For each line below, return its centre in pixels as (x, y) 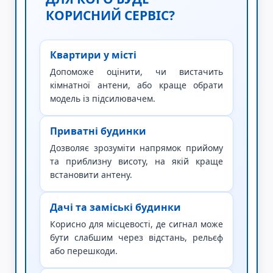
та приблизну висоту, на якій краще (136, 161)
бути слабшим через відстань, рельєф (136, 237)
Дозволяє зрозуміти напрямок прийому (136, 148)
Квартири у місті (93, 55)
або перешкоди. (84, 251)
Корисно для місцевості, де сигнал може (136, 224)
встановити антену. (91, 175)
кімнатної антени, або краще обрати (136, 85)
